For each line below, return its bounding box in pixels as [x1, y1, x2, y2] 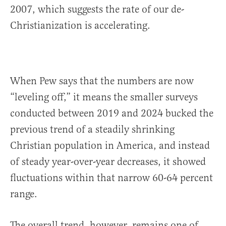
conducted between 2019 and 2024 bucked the [10, 107, 213, 120]
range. [10, 188, 37, 201]
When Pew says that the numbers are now [10, 75, 194, 88]
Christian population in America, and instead [10, 139, 210, 152]
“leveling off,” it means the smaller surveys [10, 91, 198, 104]
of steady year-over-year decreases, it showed [10, 155, 206, 168]
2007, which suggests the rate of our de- [10, 3, 184, 16]
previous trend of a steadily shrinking [10, 123, 175, 136]
